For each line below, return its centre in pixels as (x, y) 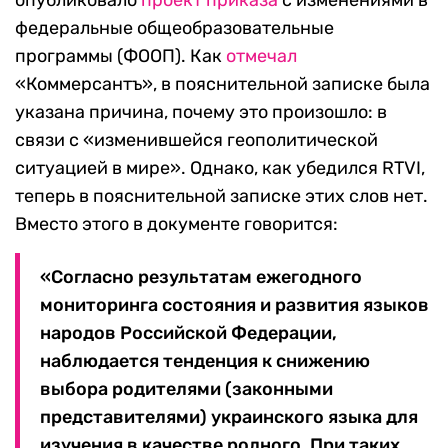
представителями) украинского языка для (229, 417)
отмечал (261, 56)
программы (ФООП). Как (120, 56)
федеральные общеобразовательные (174, 28)
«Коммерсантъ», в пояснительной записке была (222, 84)
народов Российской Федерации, (188, 333)
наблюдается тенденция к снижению (205, 361)
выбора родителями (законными (186, 389)
